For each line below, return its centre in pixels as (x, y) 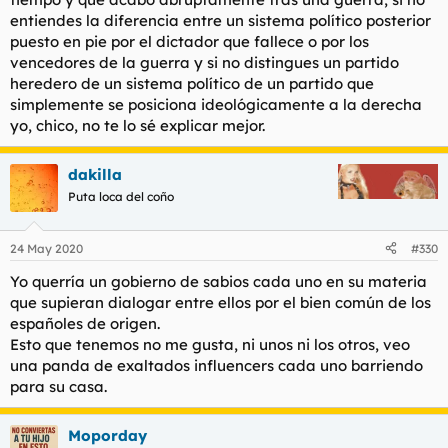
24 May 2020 (46, 248)
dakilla (95, 174)
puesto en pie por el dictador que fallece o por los (189, 41)
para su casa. (58, 386)
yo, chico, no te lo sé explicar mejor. (137, 125)
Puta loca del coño (121, 196)
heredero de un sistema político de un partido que (192, 83)
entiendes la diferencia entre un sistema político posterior (220, 20)
